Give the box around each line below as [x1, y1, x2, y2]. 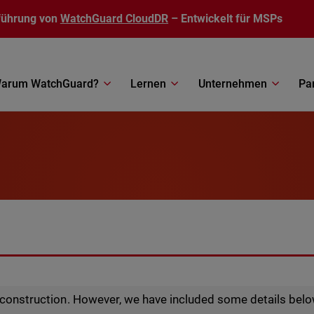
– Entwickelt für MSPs [168, 12, 283, 25]
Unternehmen [198, 76, 267, 90]
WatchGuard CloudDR [60, 12, 169, 25]
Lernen [130, 76, 167, 90]
